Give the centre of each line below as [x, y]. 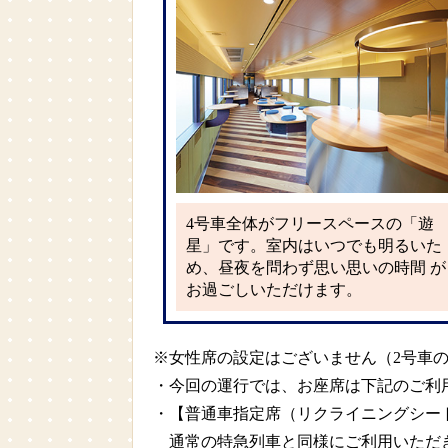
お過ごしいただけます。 [274, 289]
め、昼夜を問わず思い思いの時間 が [316, 267]
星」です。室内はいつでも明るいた [314, 245]
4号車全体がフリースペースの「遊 [310, 223]
